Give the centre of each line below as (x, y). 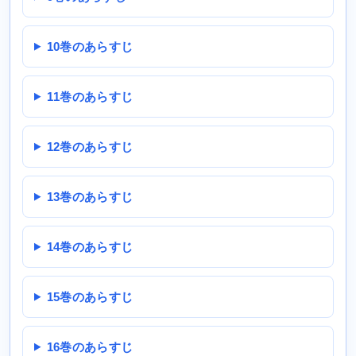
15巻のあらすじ (90, 296)
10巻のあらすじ (90, 46)
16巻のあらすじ (90, 346)
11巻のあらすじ (90, 96)
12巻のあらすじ (90, 146)
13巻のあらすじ (90, 196)
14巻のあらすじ (90, 246)
